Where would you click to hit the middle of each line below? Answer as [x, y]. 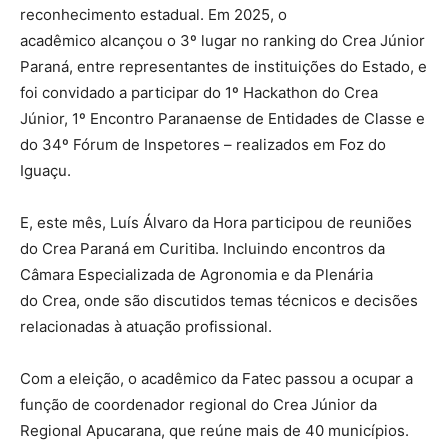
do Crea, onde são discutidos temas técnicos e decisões [219, 301]
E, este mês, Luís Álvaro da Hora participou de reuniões [216, 223]
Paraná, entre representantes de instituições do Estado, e [223, 67]
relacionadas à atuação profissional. [148, 327]
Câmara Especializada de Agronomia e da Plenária [196, 275]
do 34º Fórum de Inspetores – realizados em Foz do [203, 145]
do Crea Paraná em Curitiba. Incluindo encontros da [202, 249]
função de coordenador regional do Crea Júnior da [198, 405]
